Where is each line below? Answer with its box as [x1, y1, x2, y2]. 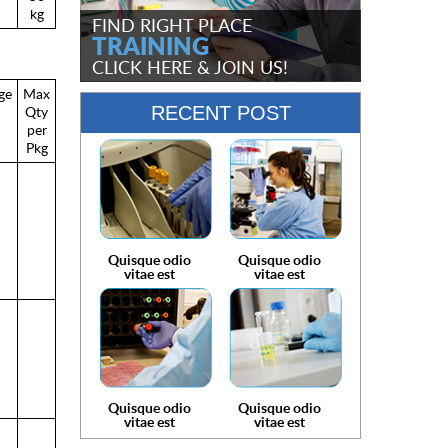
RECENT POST [150, 102, 291, 124]
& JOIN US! [192, 55, 288, 79]
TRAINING [92, 28, 209, 63]
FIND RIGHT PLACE [92, 13, 252, 37]
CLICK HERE [92, 55, 192, 79]
